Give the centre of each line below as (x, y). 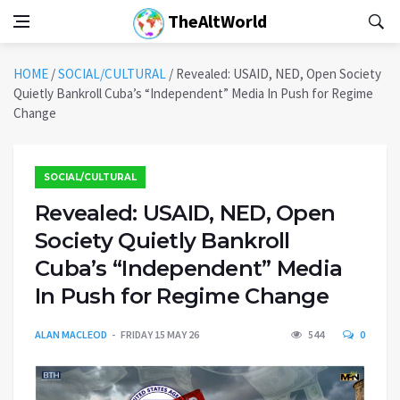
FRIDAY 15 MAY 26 (160, 334)
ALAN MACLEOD (71, 334)
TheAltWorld (216, 21)
